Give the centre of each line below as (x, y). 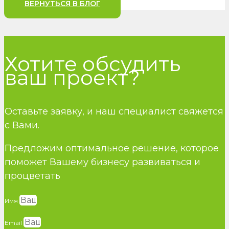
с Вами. (22, 125)
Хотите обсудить (93, 63)
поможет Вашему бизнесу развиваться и (102, 162)
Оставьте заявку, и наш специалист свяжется (114, 111)
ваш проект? (72, 77)
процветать (32, 176)
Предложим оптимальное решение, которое (112, 148)
